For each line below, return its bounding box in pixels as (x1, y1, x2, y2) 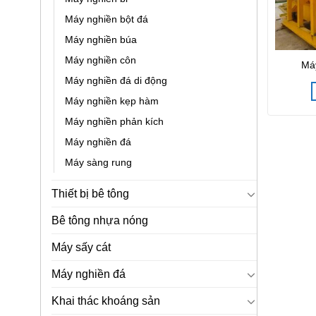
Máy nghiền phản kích (65, 116, 164, 128)
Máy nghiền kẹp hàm (65, 95, 159, 107)
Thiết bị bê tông (51, 188, 129, 200)
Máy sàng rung (65, 157, 132, 169)
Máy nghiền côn (65, 54, 136, 66)
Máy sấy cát (51, 241, 111, 254)
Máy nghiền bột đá (65, 13, 148, 25)
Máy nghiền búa (65, 34, 137, 46)
